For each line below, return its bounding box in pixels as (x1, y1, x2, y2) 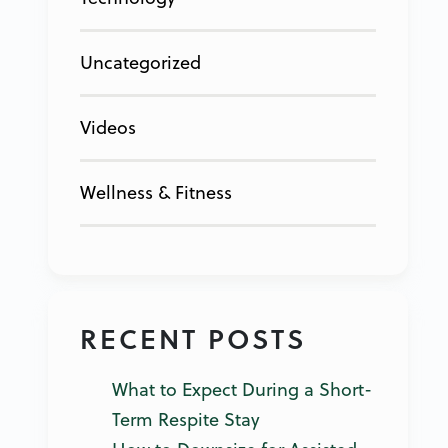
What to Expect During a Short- (112, 376, 372, 402)
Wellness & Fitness (80, 179, 232, 205)
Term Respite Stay (112, 406, 260, 432)
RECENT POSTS (80, 318, 306, 358)
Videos (80, 114, 136, 140)
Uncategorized (80, 49, 201, 75)
